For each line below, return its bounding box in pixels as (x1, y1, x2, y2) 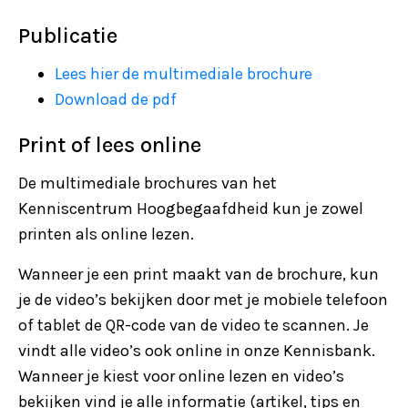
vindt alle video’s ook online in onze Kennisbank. (18, 341, 375, 362)
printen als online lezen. (18, 224, 194, 245)
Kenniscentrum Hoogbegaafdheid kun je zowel (18, 199, 363, 219)
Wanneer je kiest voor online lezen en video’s (18, 366, 344, 387)
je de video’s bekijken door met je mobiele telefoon (18, 290, 388, 311)
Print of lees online (18, 132, 201, 158)
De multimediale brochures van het (18, 173, 277, 194)
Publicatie (18, 23, 117, 49)
